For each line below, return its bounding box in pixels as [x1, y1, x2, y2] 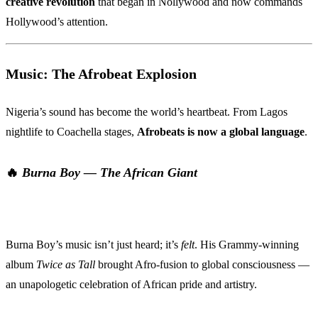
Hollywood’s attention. [6, 16, 108, 28]
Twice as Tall [36, 258, 95, 270]
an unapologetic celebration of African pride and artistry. [6, 278, 257, 290]
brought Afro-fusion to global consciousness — [95, 258, 309, 270]
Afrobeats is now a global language [137, 126, 305, 138]
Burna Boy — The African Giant [22, 165, 197, 180]
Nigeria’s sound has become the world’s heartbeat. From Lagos [6, 106, 287, 119]
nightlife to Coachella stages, [6, 126, 137, 138]
